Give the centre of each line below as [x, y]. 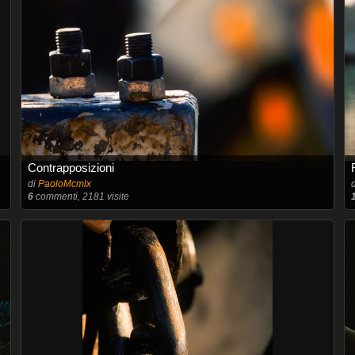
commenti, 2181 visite [81, 197]
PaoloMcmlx [64, 184]
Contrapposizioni [71, 168]
